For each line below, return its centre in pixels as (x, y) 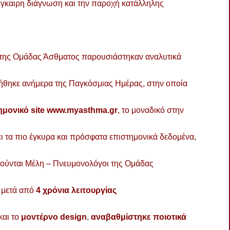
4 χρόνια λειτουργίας (76, 190)
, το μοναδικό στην (151, 110)
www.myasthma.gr (82, 110)
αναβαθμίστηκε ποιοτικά (139, 217)
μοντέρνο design (54, 217)
